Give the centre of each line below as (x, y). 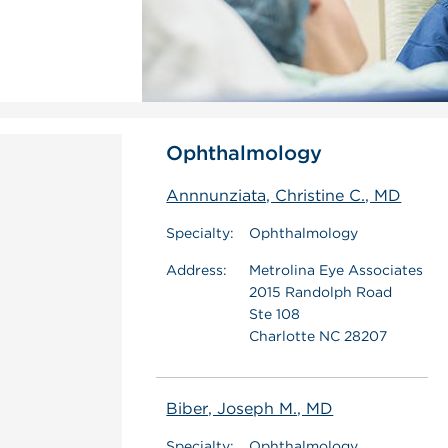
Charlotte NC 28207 (318, 336)
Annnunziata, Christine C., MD (284, 195)
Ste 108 (275, 314)
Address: (197, 270)
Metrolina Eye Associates (336, 270)
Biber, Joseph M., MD (250, 408)
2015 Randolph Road (321, 292)
